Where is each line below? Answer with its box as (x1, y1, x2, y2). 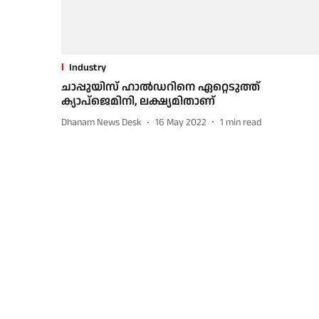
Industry (69, 60, 106, 75)
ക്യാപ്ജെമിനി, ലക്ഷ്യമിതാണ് (61, 93, 215, 110)
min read (226, 115, 262, 130)
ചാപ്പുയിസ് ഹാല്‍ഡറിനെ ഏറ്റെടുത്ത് (61, 78, 260, 95)
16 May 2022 (155, 115, 206, 130)
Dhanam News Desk (61, 115, 142, 130)
